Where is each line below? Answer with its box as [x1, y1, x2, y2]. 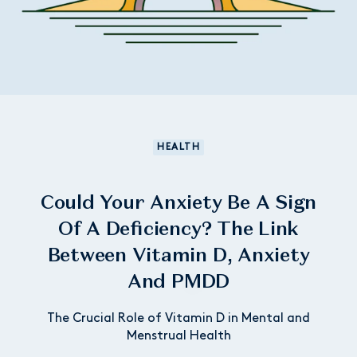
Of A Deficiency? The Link [57, 215, 300, 241]
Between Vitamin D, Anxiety [47, 241, 310, 267]
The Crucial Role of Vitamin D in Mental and [47, 312, 310, 325]
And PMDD [127, 268, 230, 293]
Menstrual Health [126, 329, 231, 343]
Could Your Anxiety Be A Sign [40, 189, 317, 214]
